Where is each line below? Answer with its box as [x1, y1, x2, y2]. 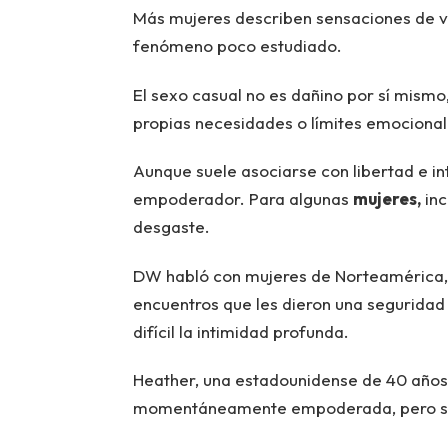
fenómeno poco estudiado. [132, 35, 342, 57]
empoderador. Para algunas [132, 188, 353, 210]
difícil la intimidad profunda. [132, 320, 349, 342]
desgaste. [132, 216, 210, 238]
